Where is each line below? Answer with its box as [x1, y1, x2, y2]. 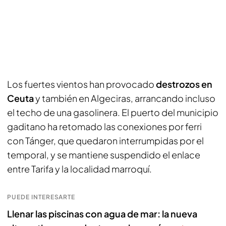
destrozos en [156, 78, 212, 90]
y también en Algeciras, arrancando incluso [34, 92, 215, 104]
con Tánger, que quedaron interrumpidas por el [7, 135, 204, 146]
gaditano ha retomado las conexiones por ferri [7, 121, 202, 132]
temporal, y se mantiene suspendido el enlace [7, 149, 200, 160]
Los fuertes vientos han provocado [7, 78, 156, 90]
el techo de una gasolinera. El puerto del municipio [7, 106, 218, 118]
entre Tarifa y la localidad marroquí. [7, 163, 152, 175]
